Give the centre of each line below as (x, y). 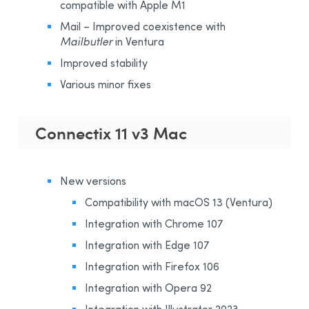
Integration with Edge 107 (147, 245)
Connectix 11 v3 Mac (111, 132)
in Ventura (138, 41)
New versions (93, 180)
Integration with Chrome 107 (154, 223)
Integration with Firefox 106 (152, 266)
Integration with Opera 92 (148, 287)
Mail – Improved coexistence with (143, 26)
